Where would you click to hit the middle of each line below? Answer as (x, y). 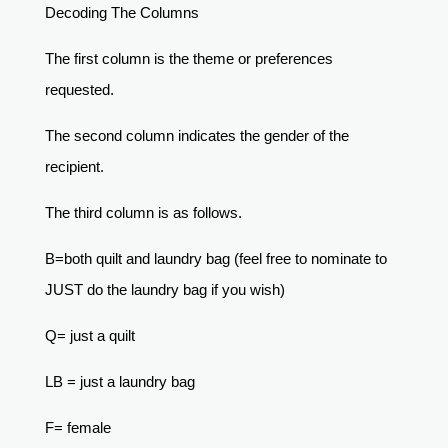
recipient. (76, 167)
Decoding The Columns (123, 13)
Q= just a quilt (91, 336)
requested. (81, 90)
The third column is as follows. (143, 213)
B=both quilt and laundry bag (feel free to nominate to (215, 259)
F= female (79, 428)
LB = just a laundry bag (121, 382)
